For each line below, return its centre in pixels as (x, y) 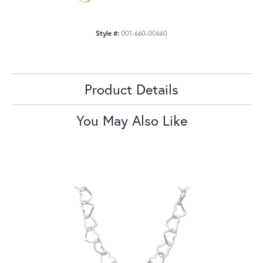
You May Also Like (131, 120)
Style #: (107, 33)
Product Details (131, 89)
